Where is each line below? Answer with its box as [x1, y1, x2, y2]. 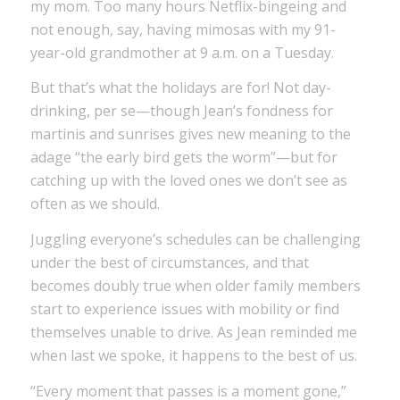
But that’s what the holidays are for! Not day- [29, 78, 331, 98]
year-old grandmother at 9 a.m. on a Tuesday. [29, 42, 334, 62]
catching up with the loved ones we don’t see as [29, 171, 347, 191]
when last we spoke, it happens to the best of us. [29, 345, 357, 365]
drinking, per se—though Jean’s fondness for [29, 101, 333, 121]
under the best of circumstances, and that [29, 252, 309, 272]
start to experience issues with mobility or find [29, 298, 339, 319]
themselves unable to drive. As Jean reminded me [29, 321, 357, 342]
